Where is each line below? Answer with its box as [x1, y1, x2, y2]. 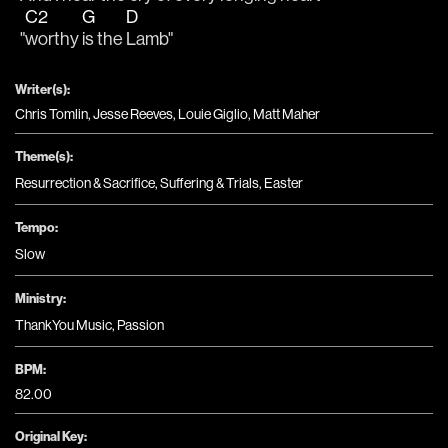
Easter [264, 173, 303, 192]
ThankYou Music [15, 315, 112, 334]
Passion [117, 315, 164, 334]
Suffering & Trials [160, 173, 259, 192]
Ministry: [15, 289, 66, 306]
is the [82, 26, 126, 50]
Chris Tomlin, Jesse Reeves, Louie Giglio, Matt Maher [15, 104, 320, 123]
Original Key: [15, 427, 87, 444]
